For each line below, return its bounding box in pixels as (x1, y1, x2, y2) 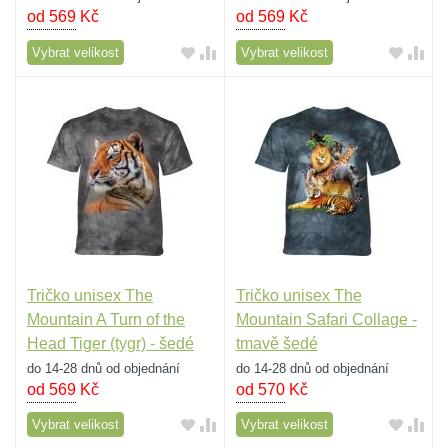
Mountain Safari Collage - (235, 310, 417, 328)
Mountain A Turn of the (27, 310, 185, 328)
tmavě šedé (235, 334, 318, 352)
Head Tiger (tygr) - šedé (27, 334, 194, 352)
